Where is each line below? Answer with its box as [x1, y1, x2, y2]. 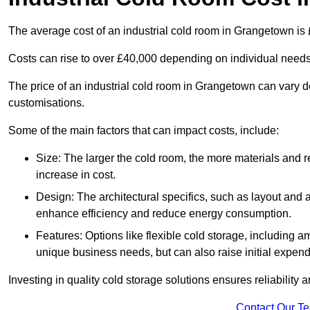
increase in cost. [36, 169, 116, 181]
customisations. [8, 97, 87, 109]
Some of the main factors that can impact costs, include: [8, 125, 279, 137]
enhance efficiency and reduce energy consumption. [36, 208, 291, 220]
